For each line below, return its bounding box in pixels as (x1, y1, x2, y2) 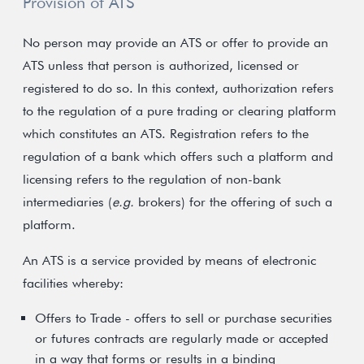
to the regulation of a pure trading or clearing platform (23, 103, 336, 119)
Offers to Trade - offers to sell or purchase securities (35, 310, 332, 326)
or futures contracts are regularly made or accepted (35, 331, 328, 346)
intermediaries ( (23, 194, 112, 210)
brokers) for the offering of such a (134, 194, 332, 210)
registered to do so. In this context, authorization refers (23, 80, 334, 96)
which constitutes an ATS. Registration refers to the (23, 126, 309, 141)
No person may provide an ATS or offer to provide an (23, 35, 328, 50)
